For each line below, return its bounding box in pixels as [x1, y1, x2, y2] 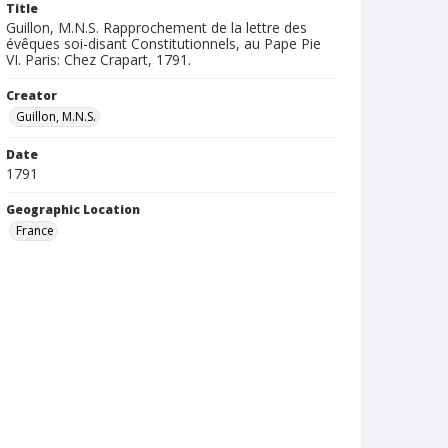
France [16, 222, 54, 239]
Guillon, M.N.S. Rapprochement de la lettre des [6, 18, 307, 37]
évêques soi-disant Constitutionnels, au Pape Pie [6, 34, 321, 53]
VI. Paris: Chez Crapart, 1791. [6, 50, 191, 69]
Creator [6, 87, 57, 104]
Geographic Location [6, 201, 140, 218]
